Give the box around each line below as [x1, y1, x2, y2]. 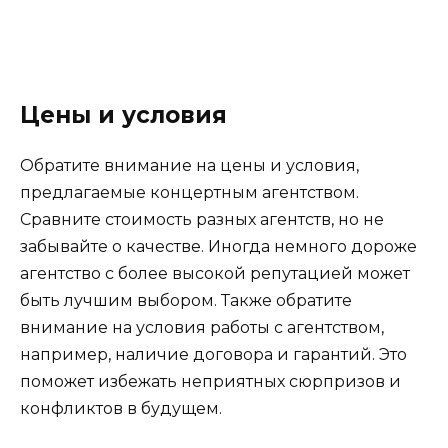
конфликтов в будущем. [20, 399, 222, 419]
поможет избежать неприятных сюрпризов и [20, 372, 401, 392]
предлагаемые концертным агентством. [20, 183, 359, 203]
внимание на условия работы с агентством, [20, 318, 384, 338]
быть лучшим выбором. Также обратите [20, 291, 352, 311]
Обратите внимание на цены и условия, [20, 156, 359, 176]
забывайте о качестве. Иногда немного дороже [20, 237, 417, 257]
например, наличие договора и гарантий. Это [20, 345, 407, 365]
